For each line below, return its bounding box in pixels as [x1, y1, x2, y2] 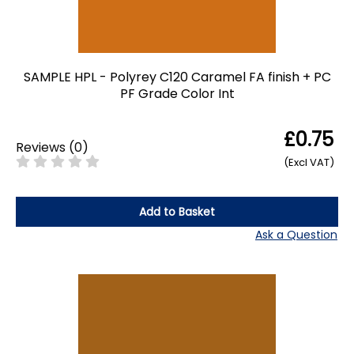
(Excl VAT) [284, 154, 334, 170]
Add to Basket [139, 203, 215, 220]
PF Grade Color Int [119, 84, 235, 103]
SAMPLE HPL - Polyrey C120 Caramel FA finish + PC [23, 67, 331, 86]
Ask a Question [255, 226, 337, 243]
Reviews [16, 138, 66, 157]
